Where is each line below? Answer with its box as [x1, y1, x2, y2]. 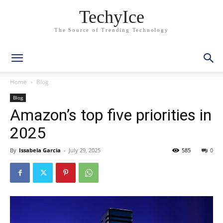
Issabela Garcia [19, 146, 61, 154]
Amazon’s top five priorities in [10, 106, 212, 124]
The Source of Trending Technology [54, 27, 169, 33]
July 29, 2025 [69, 146, 101, 154]
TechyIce [79, 7, 144, 27]
